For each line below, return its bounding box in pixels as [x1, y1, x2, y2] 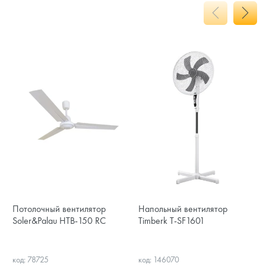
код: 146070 [138, 254, 179, 265]
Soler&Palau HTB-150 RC [12, 214, 106, 227]
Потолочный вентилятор [12, 202, 106, 215]
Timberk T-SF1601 [138, 214, 205, 227]
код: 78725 [12, 254, 49, 265]
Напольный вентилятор [138, 202, 227, 215]
